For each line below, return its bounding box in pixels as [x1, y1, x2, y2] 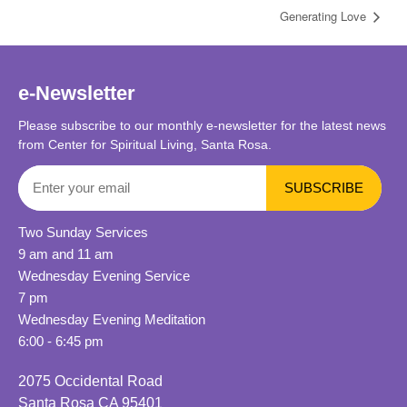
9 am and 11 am [18, 245, 114, 262]
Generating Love [280, 7, 370, 25]
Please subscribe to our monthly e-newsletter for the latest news [18, 117, 386, 133]
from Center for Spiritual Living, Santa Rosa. [18, 136, 272, 152]
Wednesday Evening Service [18, 267, 190, 283]
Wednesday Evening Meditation [18, 311, 205, 327]
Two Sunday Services [18, 223, 148, 240]
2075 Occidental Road [18, 372, 163, 389]
